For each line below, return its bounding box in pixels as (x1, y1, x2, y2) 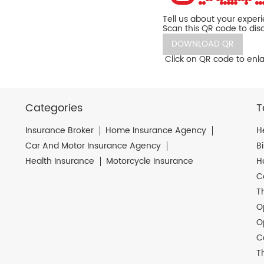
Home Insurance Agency (105, 123, 207, 137)
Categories (25, 99, 83, 117)
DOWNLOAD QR (171, 37, 234, 51)
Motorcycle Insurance (106, 154, 194, 168)
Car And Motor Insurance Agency (25, 138, 161, 153)
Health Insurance (25, 154, 95, 168)
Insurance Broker (25, 123, 94, 137)
